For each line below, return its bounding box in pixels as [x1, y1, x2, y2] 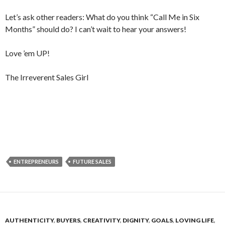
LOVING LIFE [175, 216, 214, 224]
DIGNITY [123, 216, 149, 224]
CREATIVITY [83, 216, 120, 224]
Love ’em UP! [5, 48, 50, 58]
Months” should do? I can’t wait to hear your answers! [5, 24, 186, 34]
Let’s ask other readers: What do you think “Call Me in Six [5, 12, 199, 22]
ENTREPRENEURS [14, 158, 59, 165]
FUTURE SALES [73, 158, 111, 165]
